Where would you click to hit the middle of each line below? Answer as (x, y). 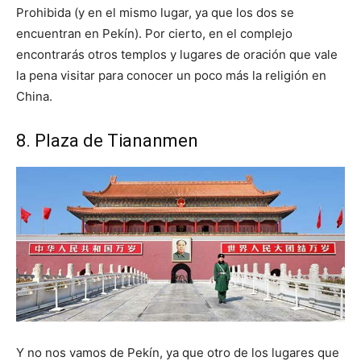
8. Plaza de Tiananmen (107, 140)
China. (34, 96)
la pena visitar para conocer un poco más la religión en (171, 75)
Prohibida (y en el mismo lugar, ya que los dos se (155, 12)
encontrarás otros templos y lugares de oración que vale (177, 54)
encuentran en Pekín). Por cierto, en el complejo (154, 33)
